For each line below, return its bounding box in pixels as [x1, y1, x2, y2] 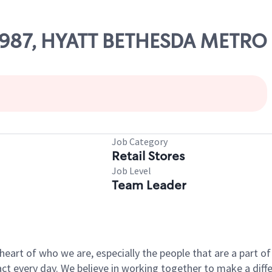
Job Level [112, 165, 151, 177]
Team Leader [112, 177, 186, 193]
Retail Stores [112, 148, 185, 164]
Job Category [112, 135, 168, 148]
